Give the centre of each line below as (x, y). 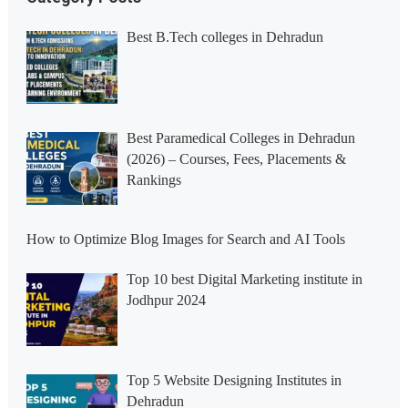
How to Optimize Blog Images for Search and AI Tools (185, 239)
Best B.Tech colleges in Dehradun (224, 36)
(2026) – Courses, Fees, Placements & (236, 158)
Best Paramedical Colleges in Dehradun (240, 138)
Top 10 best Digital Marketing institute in (244, 279)
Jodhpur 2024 (166, 300)
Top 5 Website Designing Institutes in (234, 380)
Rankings (153, 179)
